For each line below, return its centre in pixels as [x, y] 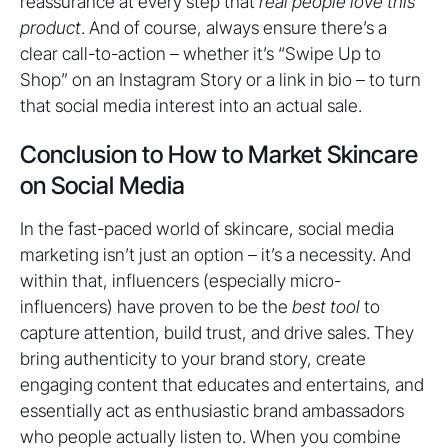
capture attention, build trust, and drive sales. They [217, 332]
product [50, 27]
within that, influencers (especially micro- [180, 280]
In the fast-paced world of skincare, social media [207, 228]
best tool [326, 306]
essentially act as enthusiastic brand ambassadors [212, 410]
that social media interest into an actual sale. [191, 105]
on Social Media [102, 185]
